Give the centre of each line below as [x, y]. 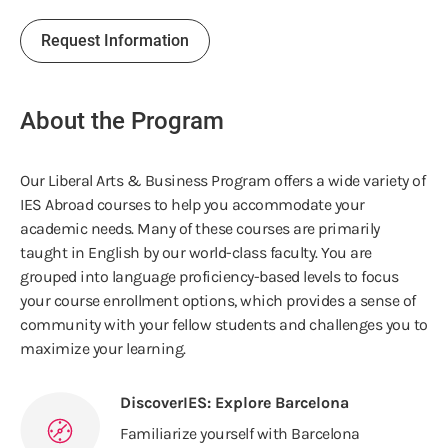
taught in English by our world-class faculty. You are [196, 252]
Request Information [115, 40]
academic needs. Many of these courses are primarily [200, 228]
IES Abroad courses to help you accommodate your [192, 204]
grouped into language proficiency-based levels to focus [209, 276]
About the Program [122, 120]
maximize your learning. [103, 348]
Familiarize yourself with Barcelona [240, 433]
